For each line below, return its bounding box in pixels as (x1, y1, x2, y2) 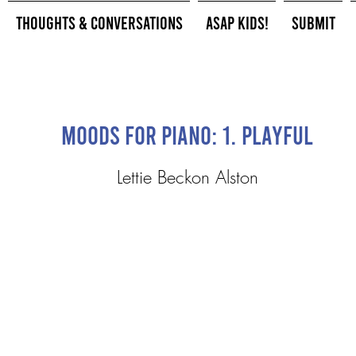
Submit (291, 12, 335, 33)
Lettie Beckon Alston (116, 165, 258, 189)
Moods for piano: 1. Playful (60, 119, 313, 149)
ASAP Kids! (205, 12, 269, 33)
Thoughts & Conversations (15, 12, 183, 33)
